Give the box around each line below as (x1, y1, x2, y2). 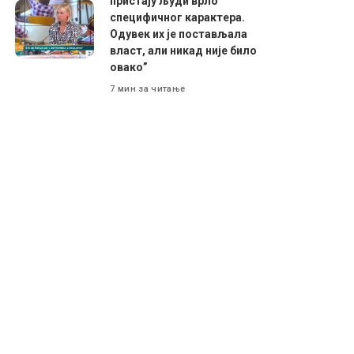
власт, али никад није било (110, 44, 258, 57)
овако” (110, 61, 149, 73)
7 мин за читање (110, 83, 186, 94)
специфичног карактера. (110, 11, 246, 24)
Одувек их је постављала (110, 28, 248, 40)
